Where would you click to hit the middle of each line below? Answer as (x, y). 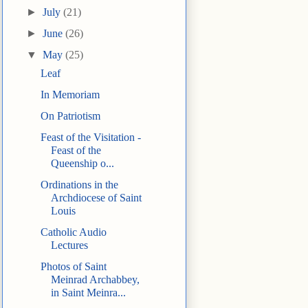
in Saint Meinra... (88, 293)
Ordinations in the (79, 185)
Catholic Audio (73, 232)
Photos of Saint (73, 267)
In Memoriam (70, 95)
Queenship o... (82, 164)
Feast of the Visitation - (90, 137)
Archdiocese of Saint (96, 198)
